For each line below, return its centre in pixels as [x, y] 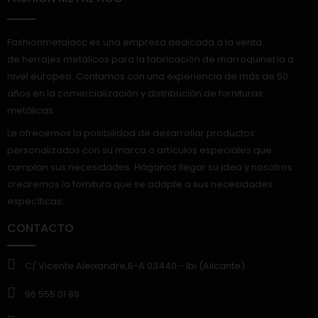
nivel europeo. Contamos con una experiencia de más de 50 [148, 76]
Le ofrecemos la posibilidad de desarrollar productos [131, 133]
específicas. [35, 202]
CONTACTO [40, 229]
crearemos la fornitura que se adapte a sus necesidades [140, 185]
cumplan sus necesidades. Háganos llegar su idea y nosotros [150, 168]
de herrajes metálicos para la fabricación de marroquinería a [150, 59]
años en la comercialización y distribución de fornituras [135, 93]
